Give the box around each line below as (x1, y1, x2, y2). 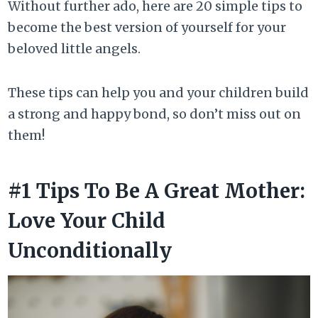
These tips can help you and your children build (8, 84, 309, 101)
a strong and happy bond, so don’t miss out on (8, 105, 302, 122)
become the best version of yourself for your (8, 18, 287, 35)
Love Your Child (8, 207, 166, 234)
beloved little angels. (8, 40, 141, 57)
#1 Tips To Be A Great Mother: (8, 177, 306, 204)
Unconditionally (8, 237, 172, 263)
